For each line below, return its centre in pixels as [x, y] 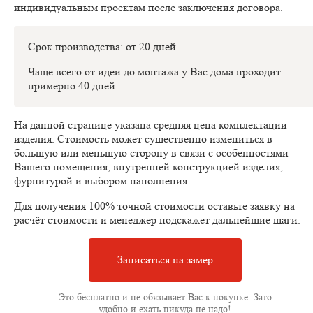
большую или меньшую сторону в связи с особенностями [151, 153]
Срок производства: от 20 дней [102, 47]
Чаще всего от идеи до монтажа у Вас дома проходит [154, 72]
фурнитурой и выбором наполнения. [103, 181]
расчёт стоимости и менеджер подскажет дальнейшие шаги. [157, 220]
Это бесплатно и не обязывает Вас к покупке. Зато [165, 297]
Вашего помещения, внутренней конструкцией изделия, [148, 167]
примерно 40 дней [72, 86]
